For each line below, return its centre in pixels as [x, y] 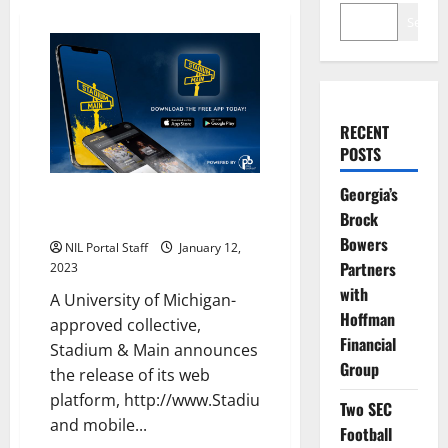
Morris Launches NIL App [130, 220]
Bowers [363, 243]
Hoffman [367, 318]
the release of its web [130, 374]
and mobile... [98, 424]
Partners [367, 268]
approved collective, [125, 324]
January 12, [208, 247]
